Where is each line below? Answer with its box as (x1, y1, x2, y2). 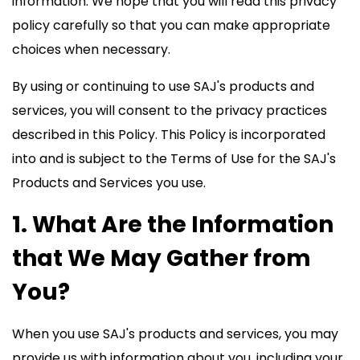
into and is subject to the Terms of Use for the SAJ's (12, 149, 336, 168)
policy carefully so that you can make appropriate (12, 16, 330, 35)
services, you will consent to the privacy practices (12, 101, 327, 120)
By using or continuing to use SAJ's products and (12, 77, 314, 96)
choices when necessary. (12, 40, 170, 59)
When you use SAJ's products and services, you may (12, 325, 338, 343)
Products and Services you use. (12, 174, 206, 192)
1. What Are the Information (12, 209, 333, 240)
